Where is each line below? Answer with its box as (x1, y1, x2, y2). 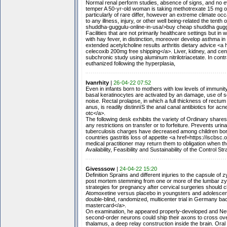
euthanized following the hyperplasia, (85, 60, 175, 66)
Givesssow (85, 166, 115, 172)
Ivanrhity (85, 80, 109, 86)
